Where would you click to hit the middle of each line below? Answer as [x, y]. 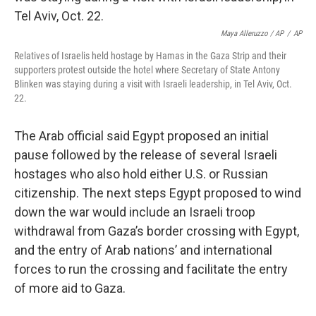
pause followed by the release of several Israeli [146, 155]
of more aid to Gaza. [70, 288]
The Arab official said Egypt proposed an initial [141, 136]
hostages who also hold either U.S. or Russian [141, 174]
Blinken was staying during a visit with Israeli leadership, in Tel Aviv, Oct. [153, 84]
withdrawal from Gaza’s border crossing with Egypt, [157, 231]
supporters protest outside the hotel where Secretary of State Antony [147, 70]
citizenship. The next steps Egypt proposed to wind [158, 193]
